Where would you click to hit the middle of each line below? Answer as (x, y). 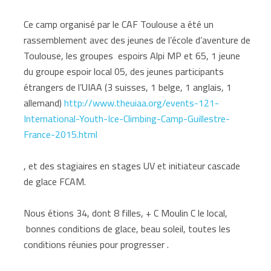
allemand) (44, 103)
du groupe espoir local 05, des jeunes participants (124, 71)
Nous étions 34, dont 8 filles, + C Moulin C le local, (126, 213)
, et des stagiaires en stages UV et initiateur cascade (132, 165)
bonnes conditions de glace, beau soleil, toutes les (127, 228)
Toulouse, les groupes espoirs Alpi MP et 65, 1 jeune (132, 55)
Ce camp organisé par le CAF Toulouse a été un (119, 24)
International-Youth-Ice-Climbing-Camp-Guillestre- (127, 118)
